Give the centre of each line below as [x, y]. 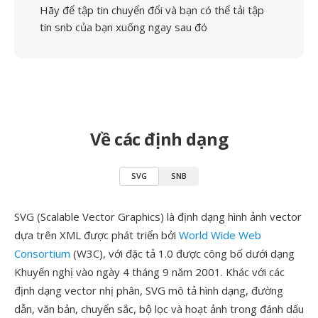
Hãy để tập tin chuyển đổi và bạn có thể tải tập [152, 10]
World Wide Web [220, 235]
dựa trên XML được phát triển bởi [97, 235]
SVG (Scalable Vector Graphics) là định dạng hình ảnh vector [158, 216]
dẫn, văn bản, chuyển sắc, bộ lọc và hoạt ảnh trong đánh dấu [159, 309]
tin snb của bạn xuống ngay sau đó [124, 27]
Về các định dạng [159, 139]
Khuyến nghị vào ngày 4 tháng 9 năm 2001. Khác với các [149, 272]
